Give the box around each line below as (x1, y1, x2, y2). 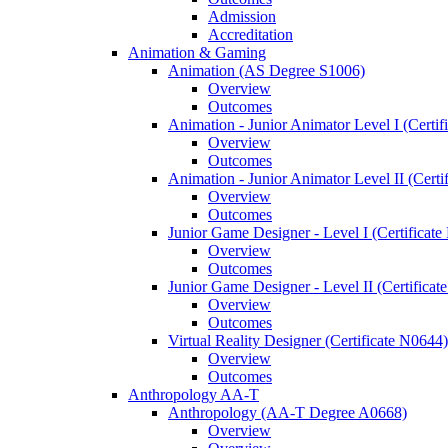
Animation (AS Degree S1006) (168, 62, 365, 79)
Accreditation (208, 26, 293, 43)
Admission (208, 8, 276, 25)
